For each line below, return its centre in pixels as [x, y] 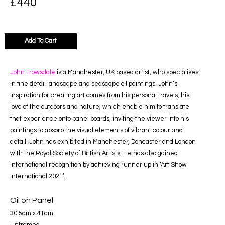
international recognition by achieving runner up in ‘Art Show [98, 165]
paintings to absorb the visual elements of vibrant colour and [96, 131]
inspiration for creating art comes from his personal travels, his [100, 96]
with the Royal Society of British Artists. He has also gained [94, 154]
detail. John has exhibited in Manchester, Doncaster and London [103, 142]
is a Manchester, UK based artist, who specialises [127, 73]
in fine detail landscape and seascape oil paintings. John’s [94, 84]
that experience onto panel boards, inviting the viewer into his [99, 119]
